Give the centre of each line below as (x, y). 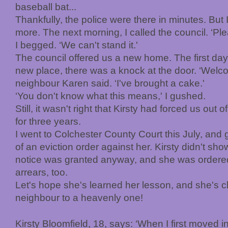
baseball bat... (46, 7)
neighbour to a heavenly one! (80, 197)
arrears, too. (41, 172)
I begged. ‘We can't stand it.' (77, 45)
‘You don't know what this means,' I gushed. (110, 96)
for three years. (48, 121)
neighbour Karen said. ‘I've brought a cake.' (110, 83)
